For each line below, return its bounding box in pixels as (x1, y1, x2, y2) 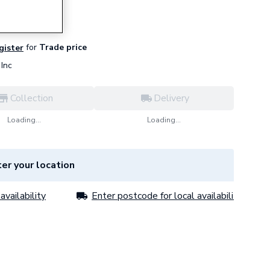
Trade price (37, 42, 87, 53)
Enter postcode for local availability (92, 189, 242, 202)
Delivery (153, 92, 189, 105)
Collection (10, 92, 53, 105)
